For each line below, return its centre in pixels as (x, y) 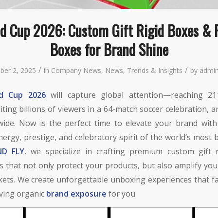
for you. (122, 193)
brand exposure (76, 193)
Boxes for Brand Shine (109, 50)
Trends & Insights (155, 71)
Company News (76, 71)
